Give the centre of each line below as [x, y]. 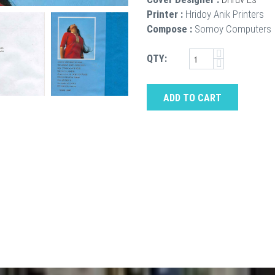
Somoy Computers [233, 29]
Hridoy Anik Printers [225, 14]
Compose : [169, 29]
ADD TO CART [192, 98]
